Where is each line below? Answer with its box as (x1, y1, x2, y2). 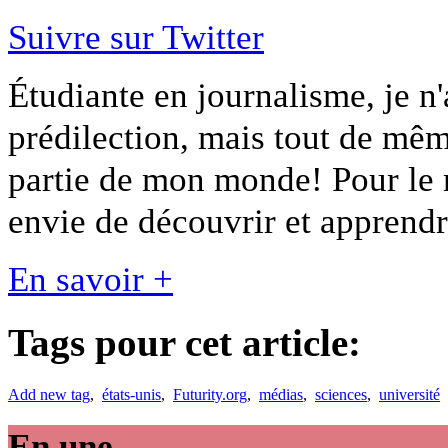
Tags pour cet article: (8, 320, 361, 365)
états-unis (102, 385, 161, 403)
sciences (315, 385, 367, 403)
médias (259, 385, 303, 403)
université (379, 385, 440, 403)
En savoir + (8, 258, 173, 299)
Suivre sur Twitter (8, 16, 264, 57)
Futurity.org (173, 385, 247, 403)
